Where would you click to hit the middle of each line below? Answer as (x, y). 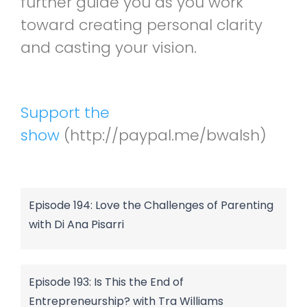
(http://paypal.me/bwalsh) (163, 135)
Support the (65, 112)
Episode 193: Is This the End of (106, 282)
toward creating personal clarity (142, 25)
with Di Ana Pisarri (76, 224)
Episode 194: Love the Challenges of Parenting (151, 205)
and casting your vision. (109, 47)
